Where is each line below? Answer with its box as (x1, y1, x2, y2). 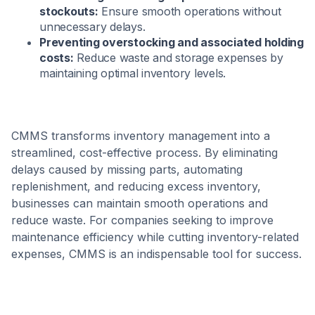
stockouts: (39, 4, 98, 19)
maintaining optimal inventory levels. (39, 66, 226, 81)
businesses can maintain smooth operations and (11, 196, 268, 211)
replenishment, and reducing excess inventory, (11, 179, 261, 194)
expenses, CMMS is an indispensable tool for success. (11, 247, 302, 262)
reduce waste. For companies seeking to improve (11, 213, 274, 228)
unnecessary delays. (39, 20, 146, 34)
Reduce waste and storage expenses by (73, 51, 283, 65)
